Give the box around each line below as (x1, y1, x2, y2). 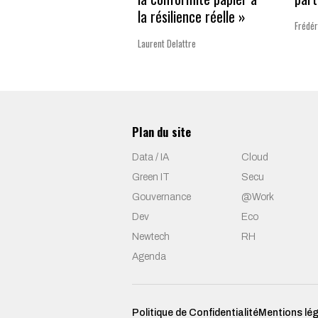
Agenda (132, 251, 166, 263)
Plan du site (132, 123, 191, 141)
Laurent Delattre (138, 35, 196, 50)
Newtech (132, 231, 170, 243)
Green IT (132, 172, 170, 183)
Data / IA (132, 152, 169, 163)
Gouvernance (132, 192, 191, 203)
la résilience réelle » (138, 5, 246, 27)
